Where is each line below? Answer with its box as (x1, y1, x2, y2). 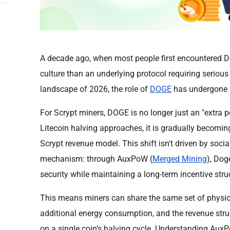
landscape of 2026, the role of (40, 84, 150, 94)
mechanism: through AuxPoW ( (40, 154, 152, 164)
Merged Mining (152, 154, 207, 164)
